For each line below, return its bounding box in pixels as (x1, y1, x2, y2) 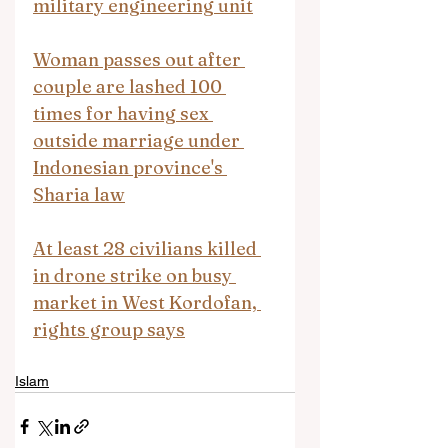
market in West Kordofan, (33, 291, 261, 314)
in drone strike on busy (33, 264, 236, 287)
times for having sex (33, 102, 213, 125)
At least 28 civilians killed (33, 237, 261, 260)
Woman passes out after (33, 48, 245, 71)
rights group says (33, 318, 185, 341)
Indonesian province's (33, 156, 227, 179)
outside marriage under (33, 129, 244, 152)
